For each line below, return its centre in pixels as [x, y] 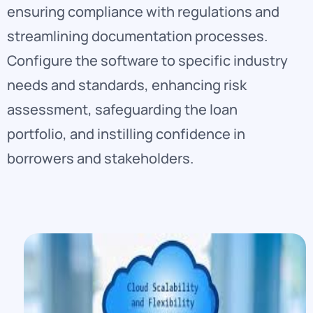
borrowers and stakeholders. [100, 159]
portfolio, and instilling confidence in [126, 134]
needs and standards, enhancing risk [127, 85]
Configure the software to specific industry [147, 61]
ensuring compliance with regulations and [143, 12]
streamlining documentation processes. [137, 36]
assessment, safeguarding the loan [122, 110]
